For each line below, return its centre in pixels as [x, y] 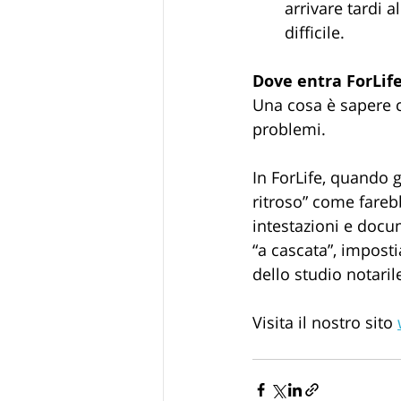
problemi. [289, 129]
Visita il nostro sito [325, 323]
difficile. [315, 33]
